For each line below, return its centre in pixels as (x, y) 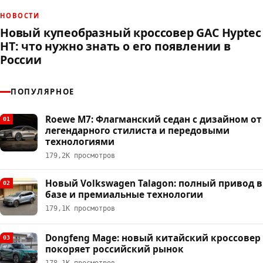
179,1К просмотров (80, 208)
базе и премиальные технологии (124, 194)
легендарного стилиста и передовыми (137, 130)
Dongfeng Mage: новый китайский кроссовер (153, 238)
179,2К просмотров (80, 155)
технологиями (80, 141)
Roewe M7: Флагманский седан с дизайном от (154, 119)
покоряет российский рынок (114, 249)
